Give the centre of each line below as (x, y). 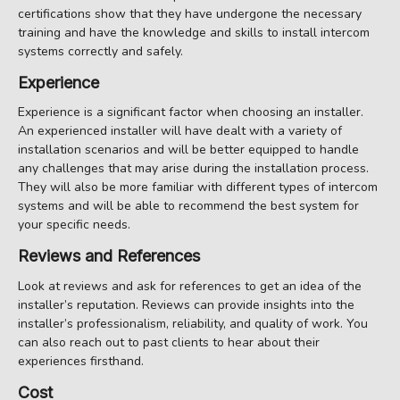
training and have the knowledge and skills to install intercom (194, 32)
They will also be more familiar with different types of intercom (198, 187)
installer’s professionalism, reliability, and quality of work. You (193, 323)
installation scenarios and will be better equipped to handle (188, 150)
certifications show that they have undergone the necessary (190, 13)
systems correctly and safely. (100, 51)
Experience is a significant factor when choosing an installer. (191, 112)
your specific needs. (74, 225)
